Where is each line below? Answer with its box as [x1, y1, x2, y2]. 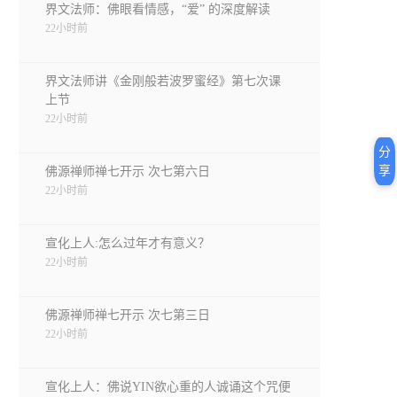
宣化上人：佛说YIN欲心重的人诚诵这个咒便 [45, 380, 291, 393]
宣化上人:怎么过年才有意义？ [45, 237, 210, 250]
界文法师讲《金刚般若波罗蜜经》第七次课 [45, 74, 281, 88]
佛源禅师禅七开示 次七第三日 [45, 308, 210, 322]
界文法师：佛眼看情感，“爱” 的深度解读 [45, 3, 270, 16]
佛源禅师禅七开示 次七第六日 [45, 165, 210, 178]
